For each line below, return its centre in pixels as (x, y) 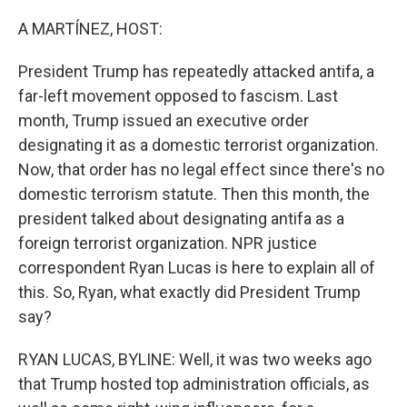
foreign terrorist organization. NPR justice (168, 243)
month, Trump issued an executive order (164, 120)
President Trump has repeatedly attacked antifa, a (196, 71)
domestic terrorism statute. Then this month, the (194, 194)
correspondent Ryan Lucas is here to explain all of (197, 268)
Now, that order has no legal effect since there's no (201, 169)
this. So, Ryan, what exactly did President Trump (189, 292)
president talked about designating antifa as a (181, 218)
